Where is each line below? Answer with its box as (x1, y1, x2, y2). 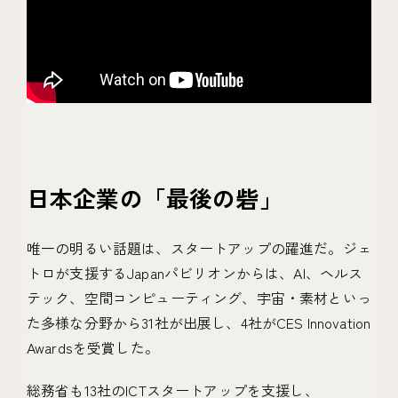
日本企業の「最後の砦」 (27, 181, 283, 215)
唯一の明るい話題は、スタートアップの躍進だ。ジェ (27, 237, 371, 259)
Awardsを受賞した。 (27, 337, 159, 359)
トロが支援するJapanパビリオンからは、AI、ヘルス (27, 262, 363, 284)
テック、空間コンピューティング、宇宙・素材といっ (27, 287, 371, 309)
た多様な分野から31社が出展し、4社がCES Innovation (27, 312, 371, 334)
